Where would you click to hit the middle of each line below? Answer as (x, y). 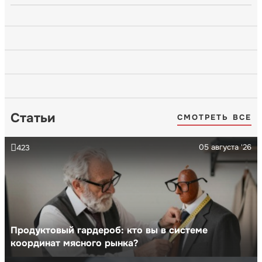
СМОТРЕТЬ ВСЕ (214, 118)
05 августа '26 (225, 147)
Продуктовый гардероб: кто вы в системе (109, 230)
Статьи (33, 118)
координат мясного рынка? (74, 243)
